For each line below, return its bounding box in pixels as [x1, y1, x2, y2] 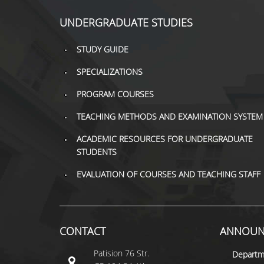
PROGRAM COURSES [76, 88, 154, 100]
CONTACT [59, 224, 105, 238]
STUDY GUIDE [76, 44, 128, 55]
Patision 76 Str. [93, 247, 149, 259]
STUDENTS [76, 146, 117, 157]
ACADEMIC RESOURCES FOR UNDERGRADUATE [76, 133, 253, 144]
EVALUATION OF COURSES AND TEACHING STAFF [76, 169, 260, 180]
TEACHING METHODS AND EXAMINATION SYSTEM [76, 111, 263, 122]
